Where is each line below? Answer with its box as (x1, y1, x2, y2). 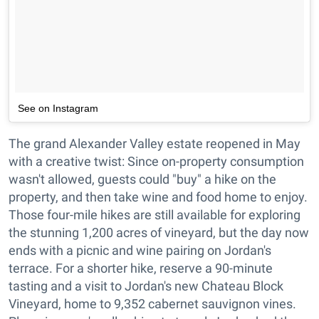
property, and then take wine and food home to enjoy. (9, 189, 308, 204)
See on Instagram (18, 103, 98, 114)
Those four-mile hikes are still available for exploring (9, 207, 300, 222)
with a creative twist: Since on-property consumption (9, 154, 304, 169)
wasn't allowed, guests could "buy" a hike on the (9, 172, 276, 187)
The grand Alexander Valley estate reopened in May (9, 136, 300, 151)
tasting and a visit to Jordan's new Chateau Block (9, 278, 283, 293)
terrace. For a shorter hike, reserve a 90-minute (9, 261, 273, 276)
